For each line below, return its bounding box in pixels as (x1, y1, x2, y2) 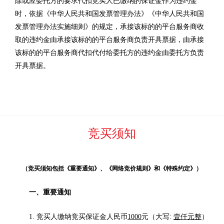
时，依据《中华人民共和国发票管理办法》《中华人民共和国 (15, 10, 204, 17)
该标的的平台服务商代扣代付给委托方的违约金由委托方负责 (15, 49, 204, 56)
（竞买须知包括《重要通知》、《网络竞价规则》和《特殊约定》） (22, 165, 202, 172)
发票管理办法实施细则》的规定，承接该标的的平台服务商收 (15, 23, 204, 30)
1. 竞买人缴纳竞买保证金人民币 (29, 213, 127, 220)
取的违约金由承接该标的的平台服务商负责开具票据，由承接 (15, 36, 204, 43)
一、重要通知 (29, 188, 71, 196)
